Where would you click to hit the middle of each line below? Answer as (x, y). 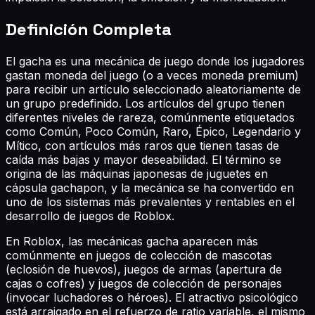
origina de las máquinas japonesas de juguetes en (137, 173)
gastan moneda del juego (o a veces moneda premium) (152, 75)
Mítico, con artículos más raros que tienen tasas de (142, 145)
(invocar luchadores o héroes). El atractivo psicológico (152, 297)
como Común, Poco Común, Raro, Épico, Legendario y (153, 131)
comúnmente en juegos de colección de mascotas (139, 255)
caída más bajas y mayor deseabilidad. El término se (143, 159)
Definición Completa (89, 29)
